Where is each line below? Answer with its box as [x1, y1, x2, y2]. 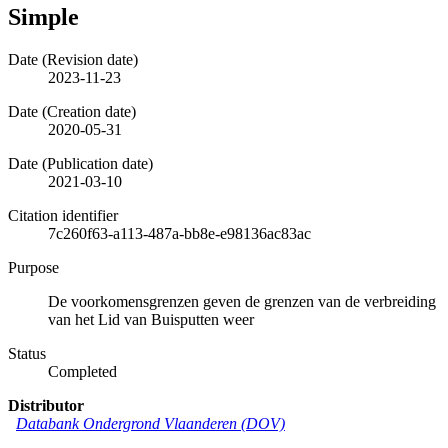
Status [8, 344, 46, 362]
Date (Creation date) [8, 102, 136, 120]
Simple [8, 3, 79, 30]
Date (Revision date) [8, 50, 138, 68]
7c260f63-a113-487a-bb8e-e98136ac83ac [48, 224, 311, 242]
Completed [48, 362, 117, 380]
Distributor [8, 396, 84, 414]
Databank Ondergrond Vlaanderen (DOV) [16, 414, 285, 432]
